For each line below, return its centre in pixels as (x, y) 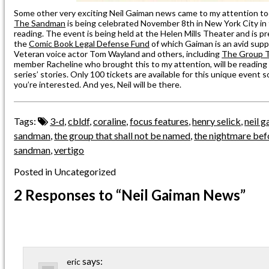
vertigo (69, 150)
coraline (110, 121)
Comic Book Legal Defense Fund (89, 43)
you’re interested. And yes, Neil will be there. (98, 84)
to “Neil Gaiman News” (171, 195)
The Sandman (40, 23)
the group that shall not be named (122, 135)
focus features (159, 121)
